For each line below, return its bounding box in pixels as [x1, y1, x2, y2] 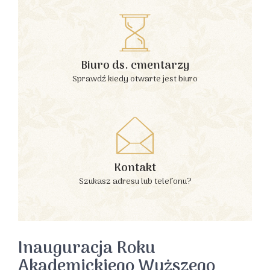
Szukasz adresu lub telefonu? [78, 175, 192, 189]
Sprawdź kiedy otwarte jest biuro [72, 72, 198, 86]
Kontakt [114, 159, 156, 178]
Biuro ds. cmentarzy [81, 57, 189, 75]
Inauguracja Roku [18, 235, 155, 263]
